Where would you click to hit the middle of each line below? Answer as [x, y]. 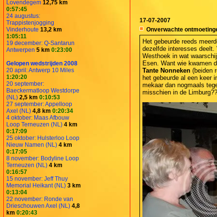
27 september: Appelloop [39, 104]
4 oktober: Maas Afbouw [38, 117]
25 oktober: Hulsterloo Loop [43, 138]
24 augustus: [23, 16]
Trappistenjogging [30, 23]
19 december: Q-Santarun [40, 43]
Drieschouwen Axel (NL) [38, 206]
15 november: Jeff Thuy [37, 178]
